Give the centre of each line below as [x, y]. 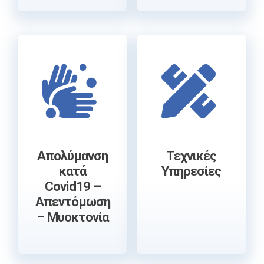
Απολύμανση [73, 156]
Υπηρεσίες [192, 171]
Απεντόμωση [72, 202]
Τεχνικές [192, 156]
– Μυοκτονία [73, 217]
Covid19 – [72, 187]
